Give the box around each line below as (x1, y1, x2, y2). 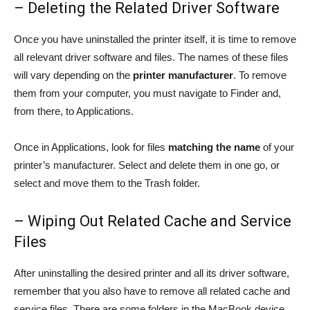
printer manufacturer (133, 69, 233, 82)
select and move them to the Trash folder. (14, 177, 200, 190)
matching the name (168, 141, 260, 154)
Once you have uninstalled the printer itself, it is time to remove (14, 33, 296, 46)
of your (260, 141, 294, 154)
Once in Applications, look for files (14, 141, 168, 154)
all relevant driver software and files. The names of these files (14, 51, 289, 64)
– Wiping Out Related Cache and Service (14, 212, 291, 230)
